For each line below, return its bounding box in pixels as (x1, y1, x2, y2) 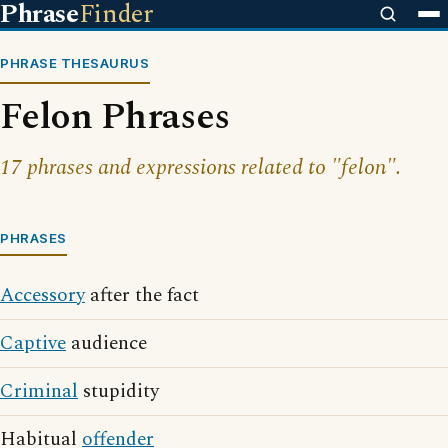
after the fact (85, 281, 199, 310)
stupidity (78, 377, 159, 406)
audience (66, 329, 147, 358)
